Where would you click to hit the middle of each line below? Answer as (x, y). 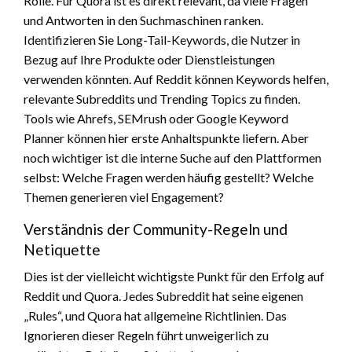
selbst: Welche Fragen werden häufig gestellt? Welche (169, 177)
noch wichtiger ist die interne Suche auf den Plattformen (172, 157)
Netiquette (62, 249)
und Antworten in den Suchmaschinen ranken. (143, 20)
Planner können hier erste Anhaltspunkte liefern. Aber (166, 137)
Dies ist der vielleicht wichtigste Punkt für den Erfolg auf (174, 276)
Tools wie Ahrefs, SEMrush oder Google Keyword (156, 118)
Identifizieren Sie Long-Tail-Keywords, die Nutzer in (162, 39)
